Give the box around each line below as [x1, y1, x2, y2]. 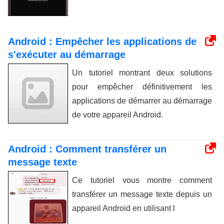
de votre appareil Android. [72, 110, 163, 119]
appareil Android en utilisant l [72, 203, 175, 212]
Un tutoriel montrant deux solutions [72, 68, 212, 77]
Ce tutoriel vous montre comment [72, 175, 212, 184]
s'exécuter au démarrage [8, 48, 125, 60]
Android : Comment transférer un [8, 143, 166, 154]
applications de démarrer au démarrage [72, 96, 212, 105]
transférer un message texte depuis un [72, 189, 212, 198]
